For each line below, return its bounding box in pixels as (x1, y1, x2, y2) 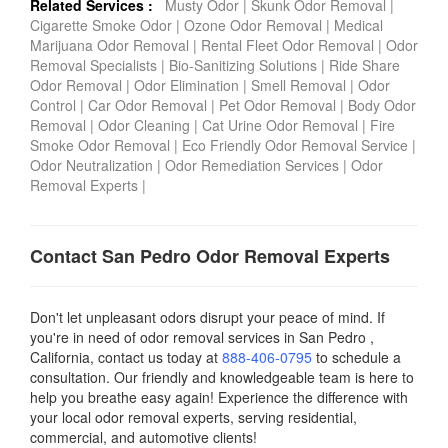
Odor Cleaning (98, 114, 190, 135)
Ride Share (325, 54, 400, 75)
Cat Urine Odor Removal (202, 114, 358, 135)
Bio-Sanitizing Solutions (169, 54, 317, 75)
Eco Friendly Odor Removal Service (182, 134, 408, 155)
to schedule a (312, 346, 401, 367)
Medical (330, 14, 383, 35)
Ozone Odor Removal (184, 14, 322, 35)
